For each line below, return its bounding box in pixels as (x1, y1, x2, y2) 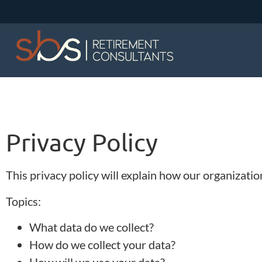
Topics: (6, 194, 41, 208)
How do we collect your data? (29, 237, 175, 252)
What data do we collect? (29, 220, 154, 235)
